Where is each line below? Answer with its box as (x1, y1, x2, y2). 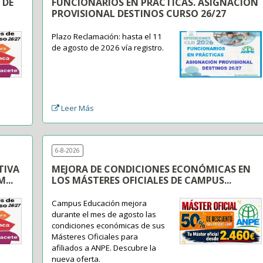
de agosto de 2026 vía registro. (52, 42, 164, 53)
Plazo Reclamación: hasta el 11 (52, 31, 163, 42)
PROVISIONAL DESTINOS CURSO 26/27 (52, 7, 227, 21)
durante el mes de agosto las (52, 209, 157, 220)
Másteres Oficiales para (52, 231, 139, 242)
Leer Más (61, 103, 95, 114)
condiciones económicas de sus (52, 220, 166, 231)
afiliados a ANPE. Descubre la (52, 242, 157, 254)
